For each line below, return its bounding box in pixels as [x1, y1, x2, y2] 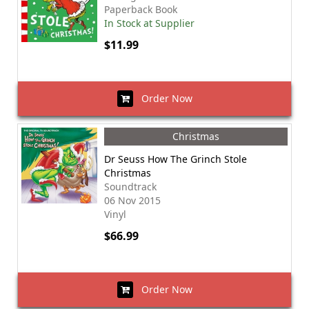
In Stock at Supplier [104, 17, 195, 30]
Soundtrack [104, 180, 157, 193]
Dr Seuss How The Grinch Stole [104, 152, 247, 166]
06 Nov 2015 [104, 194, 161, 207]
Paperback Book [104, 3, 177, 16]
